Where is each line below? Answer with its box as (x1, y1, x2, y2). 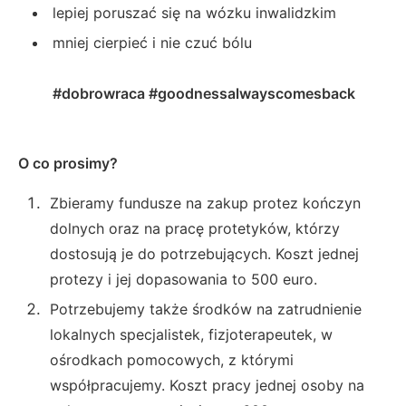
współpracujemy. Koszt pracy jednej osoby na (50, 376, 364, 394)
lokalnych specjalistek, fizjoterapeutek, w (50, 325, 333, 343)
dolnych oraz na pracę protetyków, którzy (50, 219, 340, 237)
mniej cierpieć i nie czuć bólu (53, 34, 252, 52)
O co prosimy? (18, 154, 118, 172)
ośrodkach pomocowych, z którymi (50, 351, 294, 369)
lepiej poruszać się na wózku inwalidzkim (53, 4, 336, 22)
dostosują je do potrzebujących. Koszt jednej (50, 245, 359, 263)
